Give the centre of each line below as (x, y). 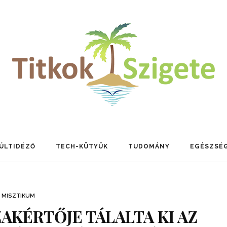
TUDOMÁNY (149, 146)
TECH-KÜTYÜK (82, 146)
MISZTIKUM (18, 196)
